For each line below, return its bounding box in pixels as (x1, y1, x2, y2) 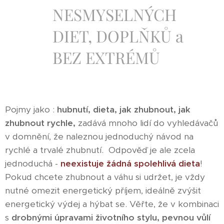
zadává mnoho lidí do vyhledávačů (75, 117, 218, 129)
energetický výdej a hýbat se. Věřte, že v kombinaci (5, 198, 219, 210)
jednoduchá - (5, 158, 60, 169)
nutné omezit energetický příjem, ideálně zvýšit (5, 185, 201, 196)
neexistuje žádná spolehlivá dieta (60, 158, 200, 169)
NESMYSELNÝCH (52, 3, 176, 25)
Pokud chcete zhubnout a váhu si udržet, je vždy (5, 171, 205, 183)
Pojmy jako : (5, 104, 57, 115)
